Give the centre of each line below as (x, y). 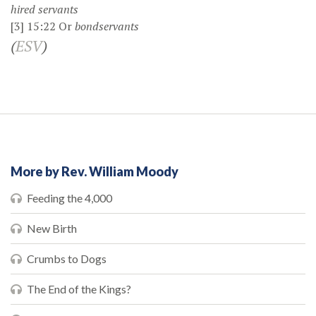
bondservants (107, 26)
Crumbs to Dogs (67, 258)
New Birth (52, 228)
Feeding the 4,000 (69, 197)
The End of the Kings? (79, 288)
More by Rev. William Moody (95, 171)
